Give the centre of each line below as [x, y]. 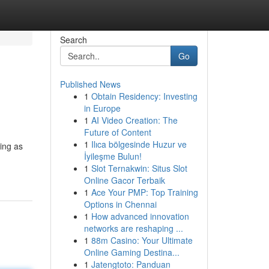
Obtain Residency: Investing [144, 96]
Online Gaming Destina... [131, 252]
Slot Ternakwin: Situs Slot [139, 168]
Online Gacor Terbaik [124, 180]
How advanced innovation [140, 216]
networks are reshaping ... [133, 228]
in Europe [102, 108]
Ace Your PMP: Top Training [144, 192]
